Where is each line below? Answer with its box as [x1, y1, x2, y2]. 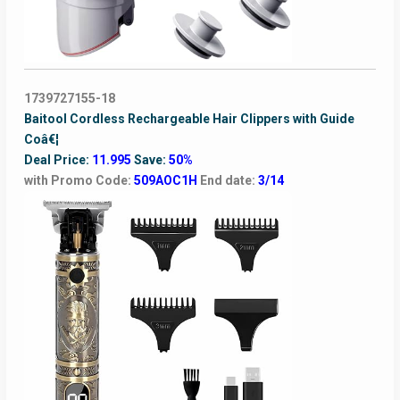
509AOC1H [133, 173, 200, 188]
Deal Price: [23, 153, 92, 168]
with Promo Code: [23, 173, 134, 188]
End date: [199, 173, 258, 188]
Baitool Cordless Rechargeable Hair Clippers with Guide [23, 112, 354, 127]
